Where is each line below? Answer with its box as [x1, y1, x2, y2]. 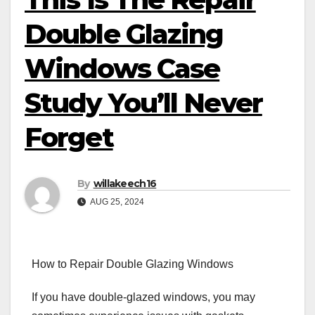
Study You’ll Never [25, 86, 262, 120]
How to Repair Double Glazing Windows [32, 258, 233, 271]
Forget [25, 121, 113, 154]
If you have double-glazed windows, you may [32, 291, 255, 304]
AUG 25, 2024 [89, 197, 144, 207]
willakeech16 [93, 177, 157, 191]
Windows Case [25, 52, 220, 85]
